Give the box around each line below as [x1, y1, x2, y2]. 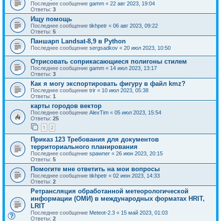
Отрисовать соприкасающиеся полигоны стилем [31, 57, 187, 65]
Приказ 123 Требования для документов [31, 136, 159, 144]
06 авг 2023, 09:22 [113, 22, 158, 29]
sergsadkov [89, 44, 118, 51]
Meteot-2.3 [89, 210, 115, 216]
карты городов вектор [31, 102, 102, 110]
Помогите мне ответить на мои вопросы [31, 165, 160, 173]
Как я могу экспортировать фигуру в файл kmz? [31, 79, 185, 87]
